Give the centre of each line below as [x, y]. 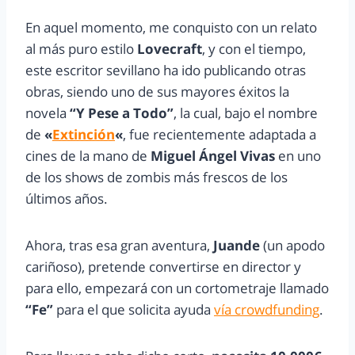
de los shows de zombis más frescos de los [157, 177]
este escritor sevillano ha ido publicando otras [166, 70]
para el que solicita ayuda [134, 309]
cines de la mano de [88, 155]
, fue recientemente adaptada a [219, 134]
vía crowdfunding [267, 309]
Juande [237, 245]
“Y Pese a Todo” [122, 113]
